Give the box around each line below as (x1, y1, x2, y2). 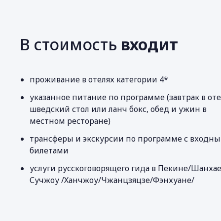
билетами (30, 145, 69, 156)
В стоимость (20, 34, 121, 55)
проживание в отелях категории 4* (30, 74, 168, 85)
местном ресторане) (30, 115, 110, 126)
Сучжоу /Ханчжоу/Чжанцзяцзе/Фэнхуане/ (30, 175, 61, 185)
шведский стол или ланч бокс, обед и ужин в (30, 104, 207, 114)
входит (120, 34, 179, 55)
